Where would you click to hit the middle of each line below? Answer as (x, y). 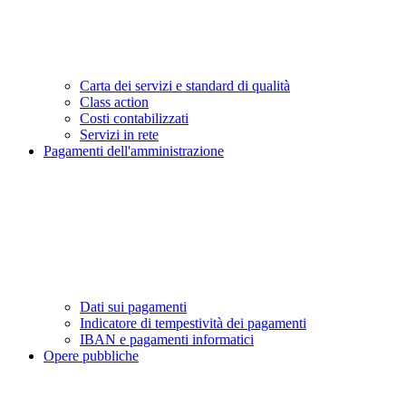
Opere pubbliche (91, 356)
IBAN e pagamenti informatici (167, 340)
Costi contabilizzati (134, 119)
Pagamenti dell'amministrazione (134, 151)
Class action (114, 102)
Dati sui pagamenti (133, 307)
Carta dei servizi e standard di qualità (185, 86)
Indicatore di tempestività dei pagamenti (193, 324)
